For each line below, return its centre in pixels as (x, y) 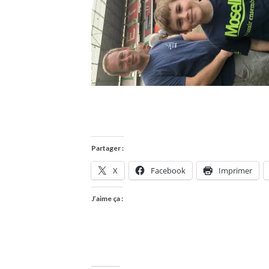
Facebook (168, 170)
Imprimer (235, 170)
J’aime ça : (107, 198)
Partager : (107, 148)
